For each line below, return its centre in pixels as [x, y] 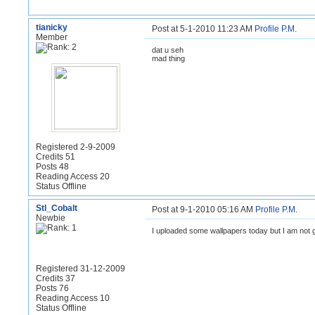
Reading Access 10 [73, 298]
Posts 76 [52, 288]
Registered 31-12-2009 [81, 269]
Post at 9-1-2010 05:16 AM [204, 210]
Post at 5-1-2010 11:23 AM [203, 29]
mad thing [168, 58]
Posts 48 [52, 167]
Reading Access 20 [73, 176]
